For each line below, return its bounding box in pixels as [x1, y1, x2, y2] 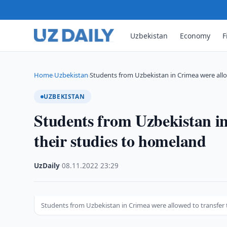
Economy [180, 30, 211, 41]
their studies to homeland [34, 129, 206, 153]
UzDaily [34, 161, 60, 170]
